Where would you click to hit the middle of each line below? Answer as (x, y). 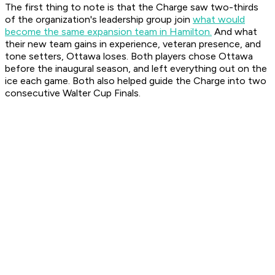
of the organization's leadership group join (99, 20)
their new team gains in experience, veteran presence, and (133, 44)
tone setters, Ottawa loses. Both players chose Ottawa (129, 56)
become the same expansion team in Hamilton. (108, 32)
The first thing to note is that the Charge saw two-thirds (132, 7)
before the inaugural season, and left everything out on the (136, 69)
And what (234, 32)
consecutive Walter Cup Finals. (73, 93)
